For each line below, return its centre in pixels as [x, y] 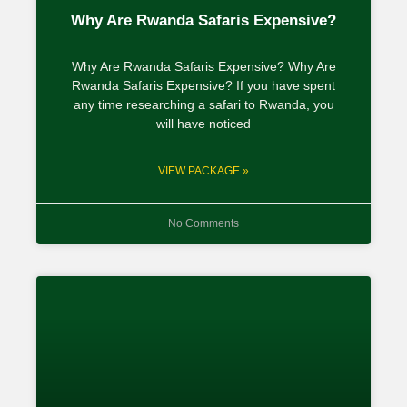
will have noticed [203, 123]
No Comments [203, 223]
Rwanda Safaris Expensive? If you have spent [203, 85]
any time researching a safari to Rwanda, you [203, 104]
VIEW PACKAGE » [203, 170]
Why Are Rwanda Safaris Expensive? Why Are [203, 66]
